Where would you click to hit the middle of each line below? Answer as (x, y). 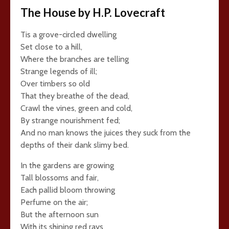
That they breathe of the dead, (75, 96)
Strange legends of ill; (59, 71)
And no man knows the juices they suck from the (106, 133)
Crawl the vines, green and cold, (76, 108)
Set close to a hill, (51, 47)
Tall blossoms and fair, (60, 178)
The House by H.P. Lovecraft (93, 13)
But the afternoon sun (60, 214)
